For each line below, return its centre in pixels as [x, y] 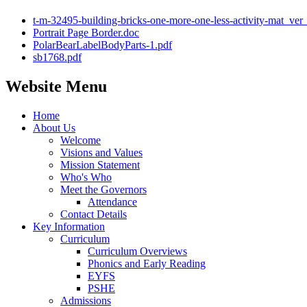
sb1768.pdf [57, 57]
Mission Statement [100, 164]
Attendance [112, 201]
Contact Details [94, 214]
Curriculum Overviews [137, 251]
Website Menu [56, 86]
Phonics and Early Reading [147, 263]
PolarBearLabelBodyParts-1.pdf [102, 45]
